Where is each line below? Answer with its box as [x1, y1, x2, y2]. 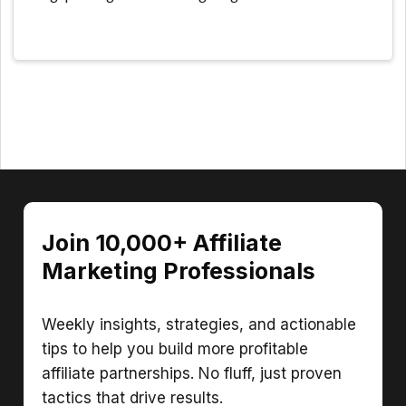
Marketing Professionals [42, 257, 316, 285]
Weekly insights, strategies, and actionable [42, 315, 357, 334]
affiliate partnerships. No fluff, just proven [42, 364, 343, 383]
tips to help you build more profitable [42, 340, 309, 359]
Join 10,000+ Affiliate [42, 229, 283, 257]
